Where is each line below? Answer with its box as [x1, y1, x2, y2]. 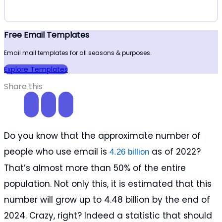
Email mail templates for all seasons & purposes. [4, 49, 152, 57]
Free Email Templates [4, 29, 89, 41]
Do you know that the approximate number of [4, 130, 201, 142]
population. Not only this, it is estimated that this [4, 178, 212, 190]
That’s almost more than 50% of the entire [4, 162, 186, 174]
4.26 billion [110, 147, 149, 157]
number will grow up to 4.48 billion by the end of [4, 194, 210, 206]
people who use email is [4, 146, 110, 158]
